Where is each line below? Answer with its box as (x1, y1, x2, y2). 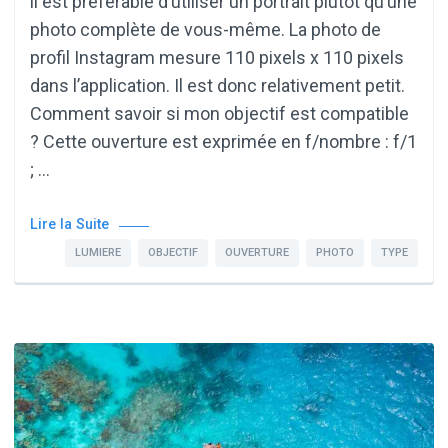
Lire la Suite (30, 216, 109, 234)
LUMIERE (75, 246, 121, 260)
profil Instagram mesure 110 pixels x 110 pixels (30, 47, 404, 69)
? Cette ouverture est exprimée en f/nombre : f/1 (30, 131, 417, 153)
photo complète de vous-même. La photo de (30, 19, 381, 41)
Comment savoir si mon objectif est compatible (30, 103, 409, 125)
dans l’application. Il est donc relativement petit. (30, 75, 405, 97)
